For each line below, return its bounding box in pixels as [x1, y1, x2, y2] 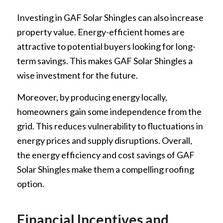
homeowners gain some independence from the [16, 106, 202, 117]
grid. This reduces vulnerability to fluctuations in [16, 120, 203, 131]
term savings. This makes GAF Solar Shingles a [16, 55, 193, 66]
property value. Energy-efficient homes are [16, 26, 185, 37]
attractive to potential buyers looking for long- [16, 40, 196, 52]
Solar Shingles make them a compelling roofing [16, 163, 194, 175]
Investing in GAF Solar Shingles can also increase [16, 11, 204, 23]
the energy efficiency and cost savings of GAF [16, 149, 195, 160]
